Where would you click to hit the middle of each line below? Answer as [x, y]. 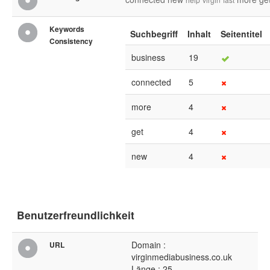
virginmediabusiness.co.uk [182, 257]
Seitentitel [241, 34]
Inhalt [199, 34]
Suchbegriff [154, 34]
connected [151, 82]
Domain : [149, 245]
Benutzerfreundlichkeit [76, 215]
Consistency [71, 41]
